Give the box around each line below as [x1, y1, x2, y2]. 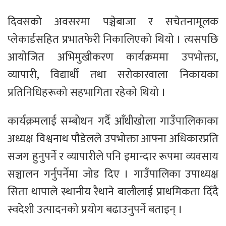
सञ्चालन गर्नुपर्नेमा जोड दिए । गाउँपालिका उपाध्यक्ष [8, 165, 218, 184]
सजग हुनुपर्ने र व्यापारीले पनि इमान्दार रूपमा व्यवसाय [8, 147, 218, 166]
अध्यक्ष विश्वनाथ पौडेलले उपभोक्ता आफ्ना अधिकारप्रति [8, 130, 218, 149]
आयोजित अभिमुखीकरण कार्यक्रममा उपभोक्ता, [8, 48, 218, 67]
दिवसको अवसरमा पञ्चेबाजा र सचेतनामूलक [8, 13, 218, 32]
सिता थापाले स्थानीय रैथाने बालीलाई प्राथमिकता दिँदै [8, 183, 218, 202]
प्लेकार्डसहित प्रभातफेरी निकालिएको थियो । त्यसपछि [8, 30, 218, 49]
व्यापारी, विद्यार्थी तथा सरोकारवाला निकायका [8, 66, 218, 85]
